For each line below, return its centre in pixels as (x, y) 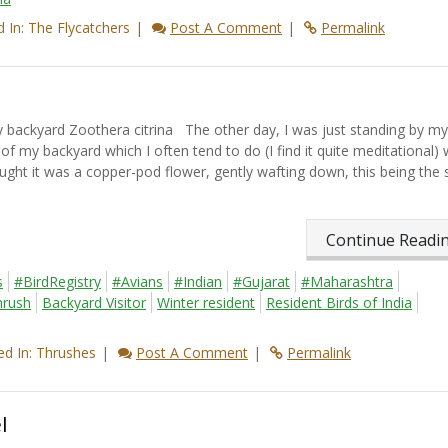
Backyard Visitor (94, 303)
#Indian (198, 282)
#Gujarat (261, 282)
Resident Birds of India (339, 303)
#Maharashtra (347, 282)
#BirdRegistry (57, 282)
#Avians (137, 282)
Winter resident (206, 303)
